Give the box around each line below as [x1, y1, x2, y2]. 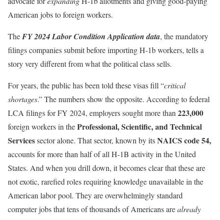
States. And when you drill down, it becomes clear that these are [8, 162, 205, 173]
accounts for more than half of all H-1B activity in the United [8, 148, 196, 159]
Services [8, 134, 35, 146]
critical [164, 80, 186, 90]
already [177, 203, 201, 214]
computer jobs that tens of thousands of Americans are [8, 203, 177, 214]
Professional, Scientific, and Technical [77, 120, 202, 132]
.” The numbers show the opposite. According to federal [37, 93, 210, 104]
